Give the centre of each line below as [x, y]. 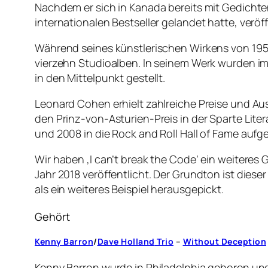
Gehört [52, 217]
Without [202, 242]
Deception [243, 242]
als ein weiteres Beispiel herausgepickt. [130, 189]
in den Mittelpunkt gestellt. [100, 77]
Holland [138, 242]
